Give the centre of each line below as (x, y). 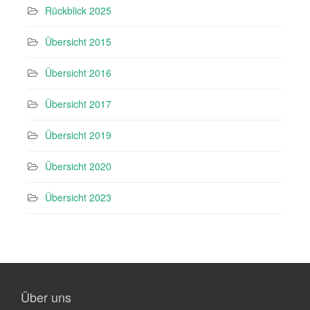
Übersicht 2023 (78, 198)
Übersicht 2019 (78, 135)
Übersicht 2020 (78, 166)
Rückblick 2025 (78, 11)
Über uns (46, 297)
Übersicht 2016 (78, 73)
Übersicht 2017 (78, 104)
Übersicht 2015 (78, 42)
